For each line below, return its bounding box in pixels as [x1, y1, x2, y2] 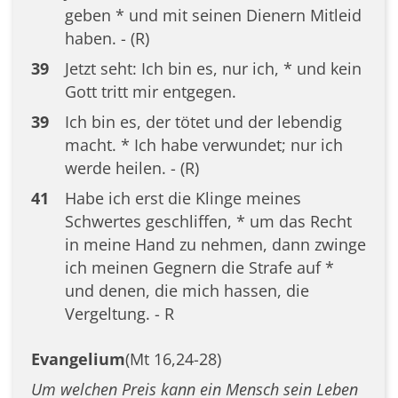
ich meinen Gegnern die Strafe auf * [64, 257, 334, 279]
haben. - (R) [64, 28, 149, 50]
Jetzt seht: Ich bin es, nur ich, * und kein [64, 58, 362, 80]
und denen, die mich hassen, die [64, 280, 309, 302]
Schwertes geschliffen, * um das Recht [64, 211, 352, 233]
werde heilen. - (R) [64, 157, 199, 179]
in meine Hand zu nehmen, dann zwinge [64, 234, 366, 256]
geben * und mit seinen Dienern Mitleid [64, 4, 362, 27]
